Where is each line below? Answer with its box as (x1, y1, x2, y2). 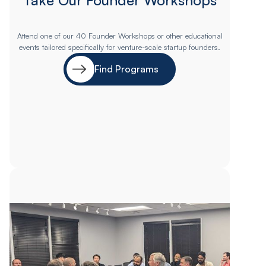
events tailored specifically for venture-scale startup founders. (19, 42, 221, 52)
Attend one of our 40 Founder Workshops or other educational (17, 30, 223, 40)
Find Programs (94, 63, 159, 75)
